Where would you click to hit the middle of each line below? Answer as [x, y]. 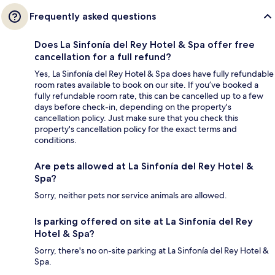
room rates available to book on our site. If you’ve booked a [146, 84]
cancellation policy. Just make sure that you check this [136, 118]
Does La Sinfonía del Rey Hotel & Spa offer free [145, 44]
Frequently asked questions [93, 16]
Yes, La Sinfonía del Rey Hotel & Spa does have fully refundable [154, 73]
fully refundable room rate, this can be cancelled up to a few [149, 95]
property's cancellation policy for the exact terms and [136, 129]
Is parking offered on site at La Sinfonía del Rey [144, 221]
